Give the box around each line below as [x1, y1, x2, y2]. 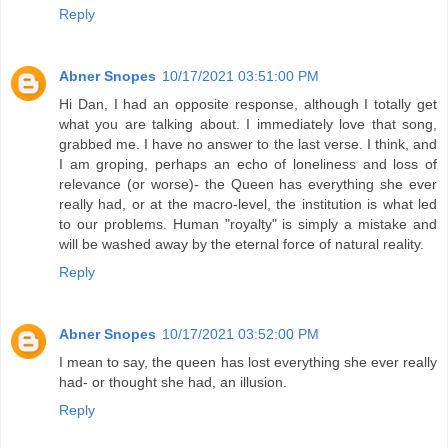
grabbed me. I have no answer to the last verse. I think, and [59, 136, 437, 153]
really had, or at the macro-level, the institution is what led [59, 196, 437, 213]
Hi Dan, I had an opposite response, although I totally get [59, 96, 437, 113]
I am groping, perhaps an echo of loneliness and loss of [59, 156, 437, 173]
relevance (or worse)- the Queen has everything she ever [59, 176, 437, 193]
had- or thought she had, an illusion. [59, 374, 287, 391]
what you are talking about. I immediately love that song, [59, 116, 437, 133]
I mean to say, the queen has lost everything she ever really [59, 354, 437, 371]
